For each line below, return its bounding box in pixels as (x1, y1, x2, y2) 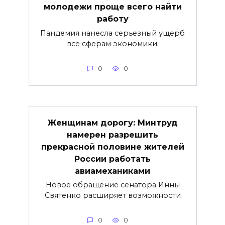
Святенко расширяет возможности (44, 191, 181, 200)
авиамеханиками (75, 166, 150, 176)
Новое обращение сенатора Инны (45, 180, 180, 190)
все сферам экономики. (66, 39, 159, 49)
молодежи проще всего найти (43, 2, 182, 12)
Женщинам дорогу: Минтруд (47, 118, 178, 128)
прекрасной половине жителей (41, 142, 184, 152)
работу (96, 14, 129, 24)
